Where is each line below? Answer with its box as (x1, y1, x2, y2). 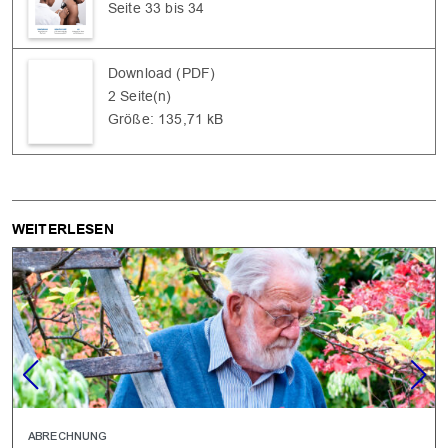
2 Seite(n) (108, 87, 172, 104)
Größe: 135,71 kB (108, 110, 224, 127)
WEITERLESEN (12, 220, 114, 237)
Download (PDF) (108, 64, 216, 81)
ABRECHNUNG (28, 428, 108, 443)
